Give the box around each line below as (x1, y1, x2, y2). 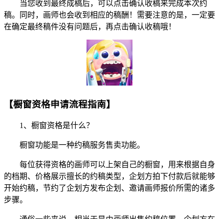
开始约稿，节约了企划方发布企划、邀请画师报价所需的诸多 (4, 184, 215, 193)
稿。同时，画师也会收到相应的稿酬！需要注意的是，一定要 (4, 10, 215, 19)
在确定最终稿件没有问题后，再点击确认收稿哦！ (4, 22, 176, 31)
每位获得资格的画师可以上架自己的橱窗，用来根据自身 (4, 160, 215, 169)
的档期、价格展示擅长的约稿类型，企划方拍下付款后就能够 (4, 172, 215, 181)
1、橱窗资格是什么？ (4, 121, 94, 130)
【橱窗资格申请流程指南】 (4, 99, 115, 109)
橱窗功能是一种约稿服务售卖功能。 (4, 141, 145, 150)
